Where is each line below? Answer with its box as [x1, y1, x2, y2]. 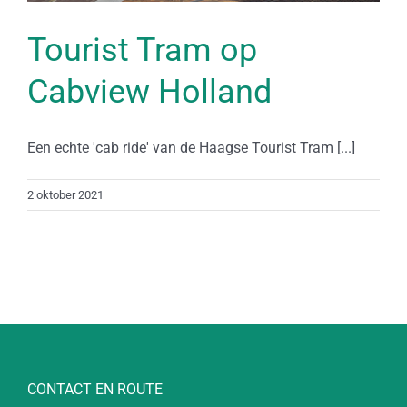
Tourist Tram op [27, 31, 257, 70]
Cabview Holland [27, 73, 272, 112]
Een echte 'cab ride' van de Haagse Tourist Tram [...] [27, 139, 355, 157]
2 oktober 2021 [27, 188, 104, 203]
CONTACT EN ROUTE [27, 381, 163, 399]
